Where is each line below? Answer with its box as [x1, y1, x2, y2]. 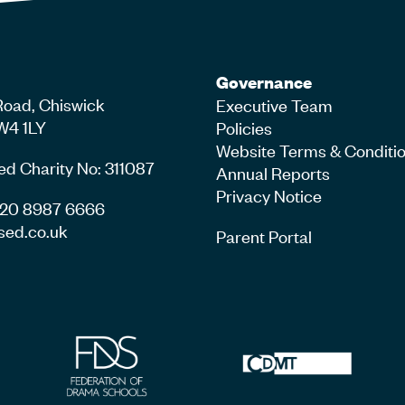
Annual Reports [215, 161, 330, 184]
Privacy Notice [215, 184, 322, 207]
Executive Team [215, 93, 333, 117]
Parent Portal [215, 224, 312, 248]
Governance [215, 71, 312, 94]
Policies [215, 116, 272, 139]
